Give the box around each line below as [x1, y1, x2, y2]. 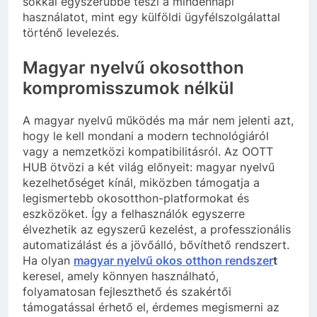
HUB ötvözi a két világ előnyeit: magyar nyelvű [23, 159, 275, 174]
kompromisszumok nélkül [23, 78, 234, 99]
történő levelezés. [23, 25, 119, 40]
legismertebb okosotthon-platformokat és [23, 190, 249, 205]
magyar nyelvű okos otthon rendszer [74, 253, 273, 267]
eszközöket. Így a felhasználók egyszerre [23, 206, 245, 221]
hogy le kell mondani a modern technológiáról [23, 128, 269, 143]
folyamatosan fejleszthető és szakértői [23, 284, 231, 299]
